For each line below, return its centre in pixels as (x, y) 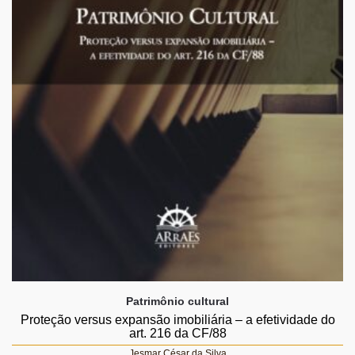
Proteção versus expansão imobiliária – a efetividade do (177, 319)
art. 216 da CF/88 (177, 333)
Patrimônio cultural (177, 301)
